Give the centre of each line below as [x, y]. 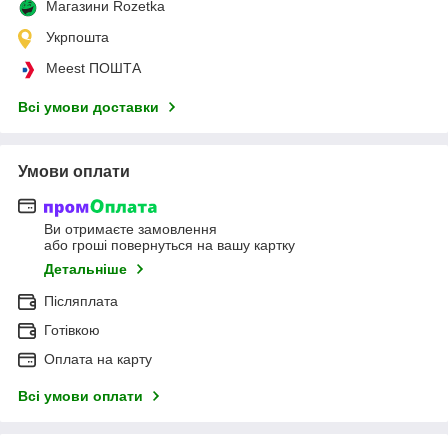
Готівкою [72, 330]
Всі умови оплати [80, 396]
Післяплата [81, 301]
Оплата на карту [98, 359]
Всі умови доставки [88, 106]
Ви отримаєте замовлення [130, 229]
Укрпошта [77, 36]
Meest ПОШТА [93, 67]
